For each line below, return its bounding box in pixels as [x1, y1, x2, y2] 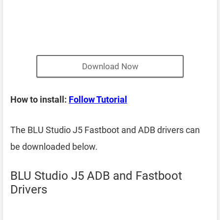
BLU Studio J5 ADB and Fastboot [10, 169, 182, 183]
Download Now [82, 61, 138, 71]
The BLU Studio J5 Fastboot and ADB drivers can [10, 125, 200, 135]
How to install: [10, 94, 69, 105]
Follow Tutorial [69, 94, 127, 105]
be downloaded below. [10, 141, 98, 152]
